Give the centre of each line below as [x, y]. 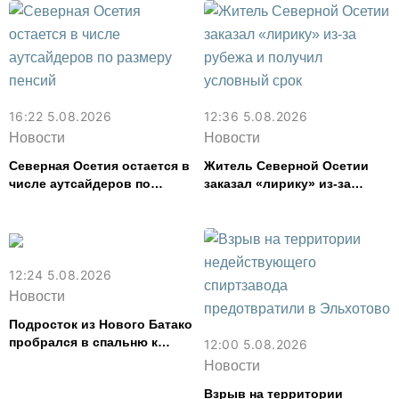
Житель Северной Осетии [286, 166]
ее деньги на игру [65, 378]
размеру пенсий [59, 201]
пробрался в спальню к [83, 342]
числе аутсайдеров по [80, 183]
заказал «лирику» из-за [277, 183]
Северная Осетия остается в [99, 166]
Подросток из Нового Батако [101, 324]
